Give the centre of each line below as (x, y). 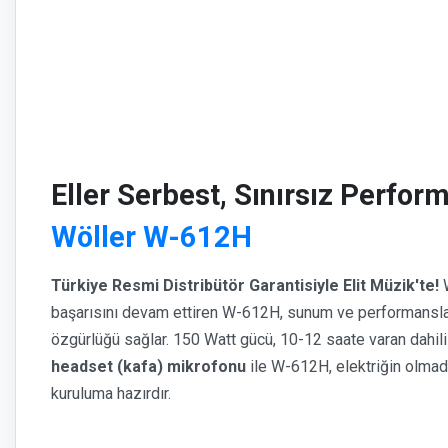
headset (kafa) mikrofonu (148, 366)
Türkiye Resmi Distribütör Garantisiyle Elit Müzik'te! (245, 285)
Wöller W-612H (151, 236)
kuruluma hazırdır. (111, 393)
